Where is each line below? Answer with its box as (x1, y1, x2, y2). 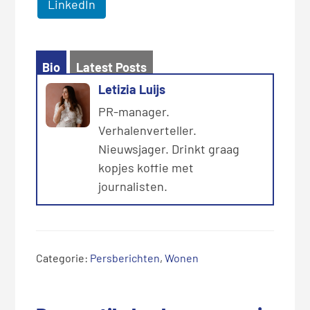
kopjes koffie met (98, 160, 194, 176)
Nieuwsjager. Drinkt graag (98, 141, 240, 157)
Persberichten (90, 251, 161, 265)
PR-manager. (98, 104, 170, 120)
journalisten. (98, 179, 168, 194)
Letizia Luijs (98, 82, 166, 98)
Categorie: (36, 251, 91, 265)
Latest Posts (76, 60, 147, 75)
